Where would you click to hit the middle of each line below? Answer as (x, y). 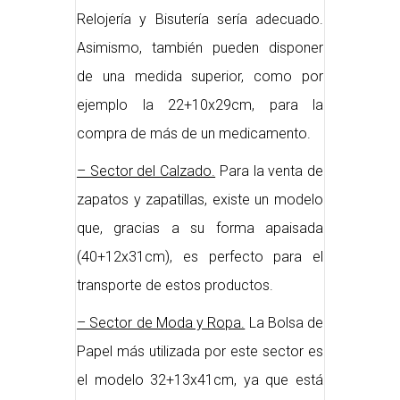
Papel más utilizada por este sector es (200, 352)
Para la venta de (270, 171)
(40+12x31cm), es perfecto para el (200, 257)
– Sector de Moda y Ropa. (161, 323)
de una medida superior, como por (200, 77)
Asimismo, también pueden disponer (200, 48)
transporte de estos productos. (175, 286)
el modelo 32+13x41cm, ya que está (200, 380)
